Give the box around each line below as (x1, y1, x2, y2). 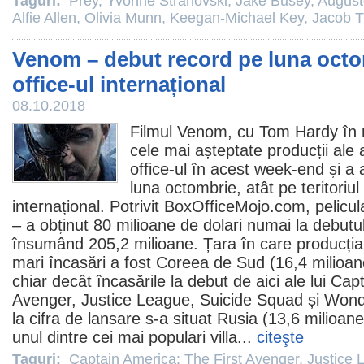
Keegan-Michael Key (170, 10, 304, 26)
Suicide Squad (200, 291, 303, 309)
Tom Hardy (259, 123, 338, 141)
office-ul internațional (12, 72, 226, 97)
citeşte (257, 328, 304, 346)
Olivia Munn (84, 10, 162, 26)
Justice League (81, 291, 190, 309)
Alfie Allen (12, 10, 76, 26)
